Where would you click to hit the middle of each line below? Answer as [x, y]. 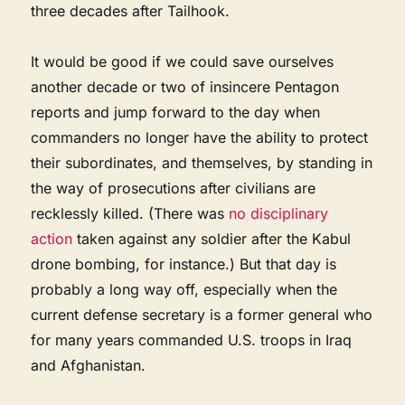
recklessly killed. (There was [130, 213]
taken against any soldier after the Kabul [212, 238]
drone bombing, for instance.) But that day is [184, 264]
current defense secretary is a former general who [202, 314]
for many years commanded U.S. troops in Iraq [192, 339]
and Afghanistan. [89, 365]
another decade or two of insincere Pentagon [185, 86]
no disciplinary [279, 213]
